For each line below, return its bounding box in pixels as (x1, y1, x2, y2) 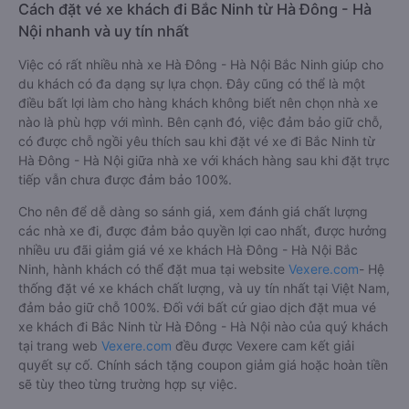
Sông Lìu (28, 4, 80, 20)
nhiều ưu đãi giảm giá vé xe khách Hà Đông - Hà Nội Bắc (18, 307, 358, 323)
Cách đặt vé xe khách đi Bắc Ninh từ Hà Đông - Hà (18, 65, 372, 84)
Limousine (28, 23, 88, 39)
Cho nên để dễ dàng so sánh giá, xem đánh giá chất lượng (18, 268, 368, 285)
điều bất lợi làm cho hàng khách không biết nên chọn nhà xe (18, 160, 378, 176)
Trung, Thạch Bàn (273, 13, 379, 29)
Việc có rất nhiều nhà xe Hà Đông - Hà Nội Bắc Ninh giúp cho (18, 121, 383, 138)
